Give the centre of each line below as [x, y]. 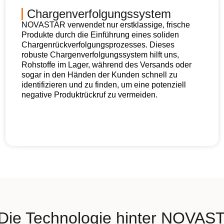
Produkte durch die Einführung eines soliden [100, 35]
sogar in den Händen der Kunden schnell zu [99, 75]
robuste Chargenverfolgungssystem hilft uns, [100, 55]
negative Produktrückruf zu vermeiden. [89, 95]
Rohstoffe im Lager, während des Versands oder [106, 65]
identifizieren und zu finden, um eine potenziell [103, 85]
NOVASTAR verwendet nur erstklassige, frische [105, 25]
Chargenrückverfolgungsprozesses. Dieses [98, 45]
